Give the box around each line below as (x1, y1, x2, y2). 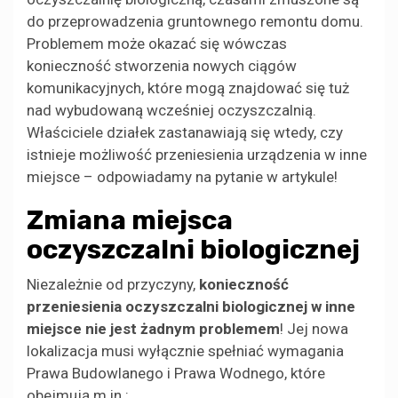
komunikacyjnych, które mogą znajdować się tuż (27, 79, 349, 98)
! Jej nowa (280, 320, 348, 338)
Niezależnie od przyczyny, (27, 275, 199, 294)
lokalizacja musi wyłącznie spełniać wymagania (27, 342, 344, 361)
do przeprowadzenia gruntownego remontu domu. (27, 12, 363, 31)
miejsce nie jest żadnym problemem (27, 320, 280, 338)
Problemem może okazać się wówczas (27, 35, 287, 53)
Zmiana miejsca (27, 204, 233, 237)
